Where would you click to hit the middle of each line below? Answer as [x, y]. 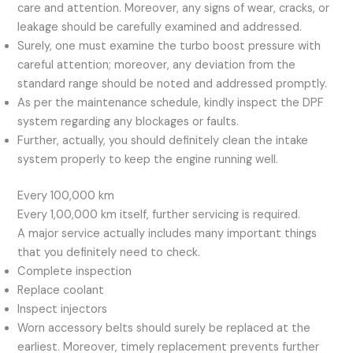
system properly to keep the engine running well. [148, 160]
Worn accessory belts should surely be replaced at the [164, 329]
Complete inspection [75, 272]
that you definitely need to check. [109, 253]
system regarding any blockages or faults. [128, 122]
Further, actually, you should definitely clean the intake [163, 141]
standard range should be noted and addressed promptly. [173, 84]
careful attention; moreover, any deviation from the [157, 65]
